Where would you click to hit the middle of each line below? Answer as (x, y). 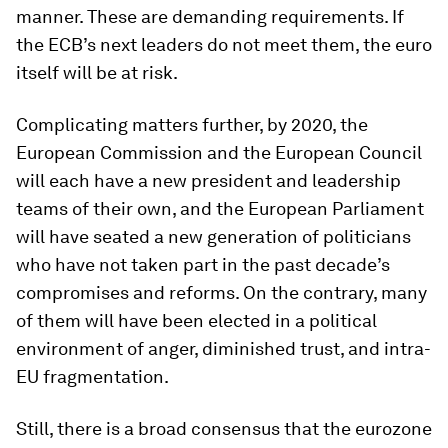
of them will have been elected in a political (196, 320)
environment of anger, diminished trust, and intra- (223, 348)
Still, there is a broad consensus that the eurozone (224, 428)
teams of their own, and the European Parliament (220, 208)
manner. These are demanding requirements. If (210, 16)
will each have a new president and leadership (208, 180)
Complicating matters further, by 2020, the (192, 124)
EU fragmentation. (92, 376)
